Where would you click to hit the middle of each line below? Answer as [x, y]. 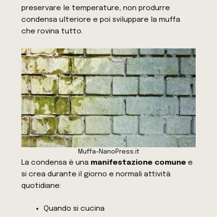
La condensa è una [56, 163]
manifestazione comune [139, 163]
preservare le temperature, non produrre [96, 8]
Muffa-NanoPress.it [108, 152]
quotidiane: [41, 186]
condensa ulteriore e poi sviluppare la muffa [101, 20]
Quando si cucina [74, 209]
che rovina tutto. [52, 32]
